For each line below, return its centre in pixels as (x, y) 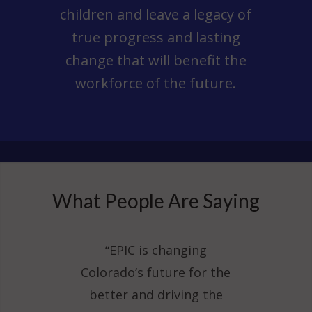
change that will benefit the (156, 61)
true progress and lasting (156, 38)
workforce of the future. (156, 84)
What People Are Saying (156, 201)
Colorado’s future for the (156, 273)
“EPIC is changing (156, 250)
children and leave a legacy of (156, 15)
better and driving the (156, 295)
